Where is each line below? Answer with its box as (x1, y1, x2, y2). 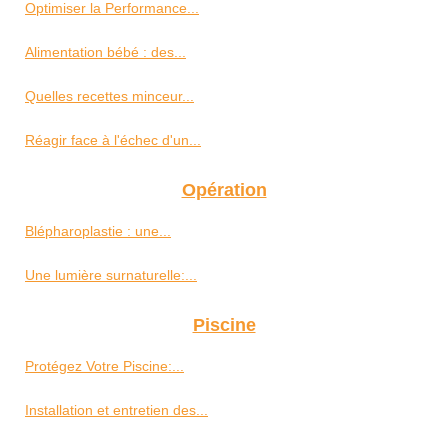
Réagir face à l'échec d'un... (25, 132, 201, 149)
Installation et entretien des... (25, 402, 208, 419)
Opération (181, 180, 267, 201)
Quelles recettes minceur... (25, 88, 194, 105)
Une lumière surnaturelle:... (25, 267, 197, 284)
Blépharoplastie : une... (25, 223, 171, 240)
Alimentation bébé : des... (25, 44, 186, 61)
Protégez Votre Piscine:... (25, 358, 184, 375)
